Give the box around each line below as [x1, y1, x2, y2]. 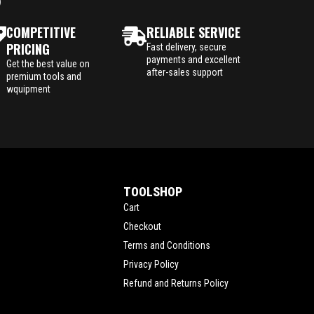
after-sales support [146, 66, 224, 78]
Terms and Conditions [123, 239, 210, 251]
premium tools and [6, 70, 81, 82]
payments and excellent [146, 53, 241, 65]
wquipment [6, 83, 50, 95]
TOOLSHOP [123, 184, 182, 199]
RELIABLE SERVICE [146, 22, 241, 41]
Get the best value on [6, 57, 90, 69]
